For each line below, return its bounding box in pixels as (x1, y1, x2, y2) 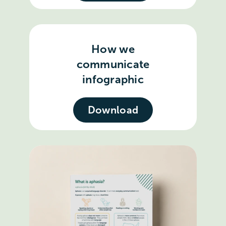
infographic (82, 73, 144, 86)
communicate (76, 58, 150, 71)
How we (91, 42, 135, 55)
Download (87, 104, 139, 116)
